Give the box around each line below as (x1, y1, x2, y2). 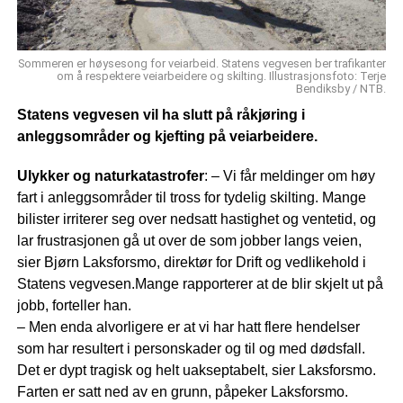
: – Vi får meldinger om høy (203, 168, 375, 184)
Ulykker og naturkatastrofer (16, 168, 204, 184)
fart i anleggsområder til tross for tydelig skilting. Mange (16, 190, 366, 206)
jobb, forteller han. (16, 298, 131, 314)
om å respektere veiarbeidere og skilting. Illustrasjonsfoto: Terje (57, 69, 387, 84)
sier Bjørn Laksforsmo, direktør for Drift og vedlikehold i (16, 255, 366, 271)
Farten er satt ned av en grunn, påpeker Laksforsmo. (16, 384, 348, 400)
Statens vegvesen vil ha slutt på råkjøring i (16, 107, 305, 123)
